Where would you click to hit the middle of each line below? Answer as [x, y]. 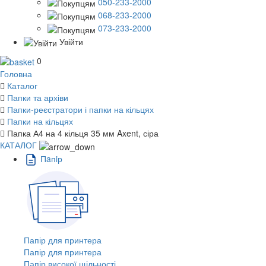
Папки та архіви [38, 98]
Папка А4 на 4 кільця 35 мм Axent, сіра [83, 133]
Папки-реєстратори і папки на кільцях [80, 110]
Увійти [71, 41]
